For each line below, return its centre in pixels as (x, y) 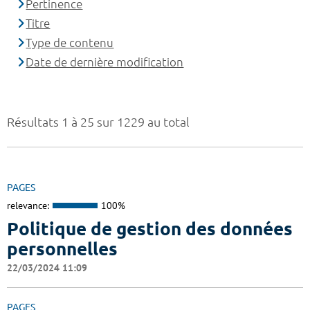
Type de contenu (70, 43)
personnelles (62, 248)
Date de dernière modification (105, 62)
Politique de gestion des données (150, 228)
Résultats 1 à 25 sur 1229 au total (98, 122)
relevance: (28, 206)
